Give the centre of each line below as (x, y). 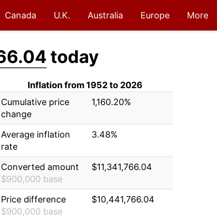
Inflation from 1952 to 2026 (85, 85)
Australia (105, 15)
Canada (21, 15)
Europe (155, 15)
